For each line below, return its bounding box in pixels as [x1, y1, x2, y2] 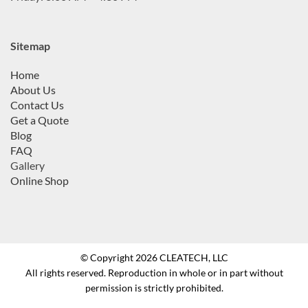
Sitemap [10, 39, 50, 53]
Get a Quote [10, 113, 69, 127]
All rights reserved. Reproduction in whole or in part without [25, 267, 283, 279]
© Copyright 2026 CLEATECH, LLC [80, 252, 228, 264]
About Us [10, 83, 56, 97]
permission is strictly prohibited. [85, 282, 223, 294]
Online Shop [10, 174, 69, 188]
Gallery [10, 159, 45, 173]
